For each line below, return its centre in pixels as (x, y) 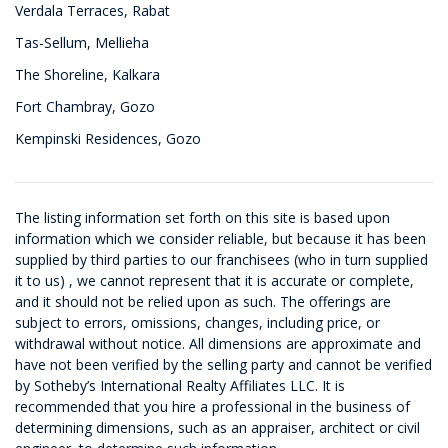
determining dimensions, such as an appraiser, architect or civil (217, 427)
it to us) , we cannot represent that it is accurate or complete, (214, 280)
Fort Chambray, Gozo (85, 106)
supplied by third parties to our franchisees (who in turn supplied (221, 259)
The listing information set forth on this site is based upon (202, 217)
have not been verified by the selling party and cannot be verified (223, 364)
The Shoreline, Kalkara (87, 74)
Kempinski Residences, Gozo (108, 138)
